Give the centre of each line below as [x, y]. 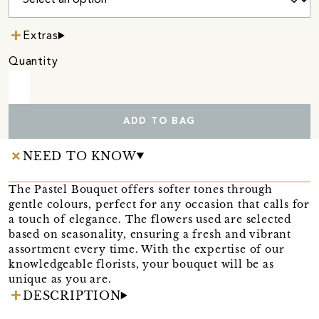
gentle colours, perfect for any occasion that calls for [159, 204]
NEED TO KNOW [80, 156]
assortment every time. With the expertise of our [147, 249]
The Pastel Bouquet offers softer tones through [141, 189]
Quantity [33, 62]
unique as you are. [60, 279]
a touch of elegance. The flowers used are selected [150, 219]
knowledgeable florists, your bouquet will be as [141, 264]
